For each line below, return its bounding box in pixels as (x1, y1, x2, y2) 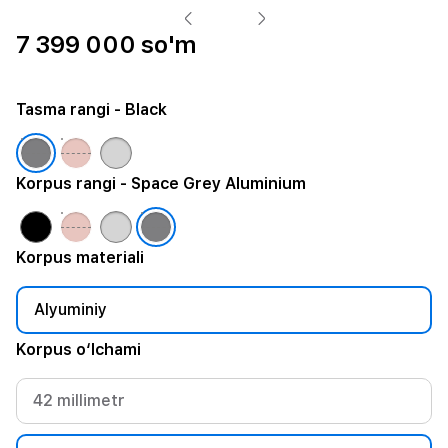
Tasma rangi (16, 100, 110, 119)
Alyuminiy (34, 300, 107, 319)
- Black (110, 100, 167, 119)
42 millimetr (33, 391, 125, 410)
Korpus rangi (16, 174, 116, 193)
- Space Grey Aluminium (116, 174, 306, 193)
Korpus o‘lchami (16, 340, 141, 359)
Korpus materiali (16, 248, 144, 267)
